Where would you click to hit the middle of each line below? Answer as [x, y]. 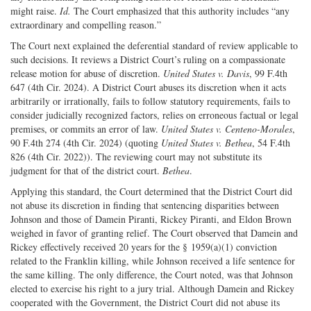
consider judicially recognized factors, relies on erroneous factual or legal [154, 115]
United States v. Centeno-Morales [227, 128]
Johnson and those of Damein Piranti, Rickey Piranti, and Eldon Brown [151, 219]
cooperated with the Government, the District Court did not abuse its [145, 302]
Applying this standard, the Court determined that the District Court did [151, 191]
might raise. [35, 10]
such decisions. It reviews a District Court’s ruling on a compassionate [148, 59]
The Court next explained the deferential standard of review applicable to [154, 45]
